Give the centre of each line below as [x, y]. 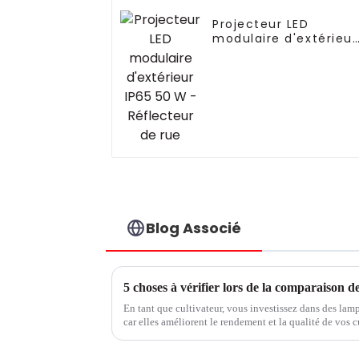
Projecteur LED [261, 24]
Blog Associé [194, 228]
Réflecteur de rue [272, 68]
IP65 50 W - [251, 53]
